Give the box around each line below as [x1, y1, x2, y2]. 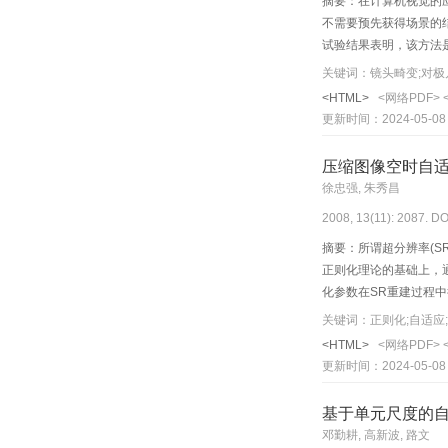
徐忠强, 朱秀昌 [322, 181, 400, 196]
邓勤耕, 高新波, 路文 [322, 428, 430, 443]
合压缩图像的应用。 [322, 307, 436, 322]
